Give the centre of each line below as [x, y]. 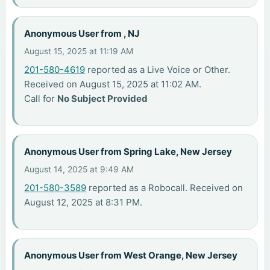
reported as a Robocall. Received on [165, 188]
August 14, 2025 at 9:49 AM [79, 170]
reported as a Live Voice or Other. [158, 70]
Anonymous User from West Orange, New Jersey [131, 255]
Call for [41, 99]
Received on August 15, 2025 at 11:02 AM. [113, 84]
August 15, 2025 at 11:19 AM [79, 52]
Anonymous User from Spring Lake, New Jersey [128, 151]
